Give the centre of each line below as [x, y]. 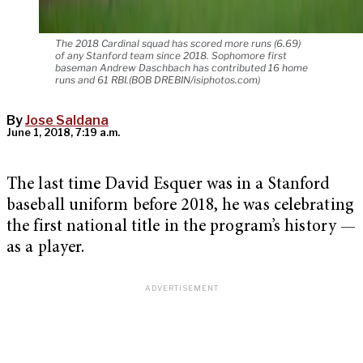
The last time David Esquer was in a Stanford [169, 186]
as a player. [46, 249]
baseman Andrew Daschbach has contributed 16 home [181, 68]
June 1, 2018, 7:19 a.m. [63, 133]
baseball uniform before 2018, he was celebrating [180, 207]
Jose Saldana [67, 121]
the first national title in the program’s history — [181, 228]
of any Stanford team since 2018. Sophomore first [171, 56]
